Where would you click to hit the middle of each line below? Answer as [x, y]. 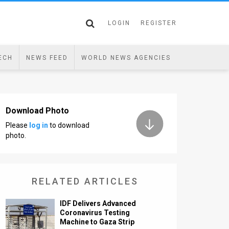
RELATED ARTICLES [85, 181]
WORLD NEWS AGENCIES [126, 58]
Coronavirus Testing [95, 213]
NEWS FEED [47, 58]
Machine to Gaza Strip [97, 222]
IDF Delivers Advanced [98, 203]
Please [17, 125]
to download [69, 125]
